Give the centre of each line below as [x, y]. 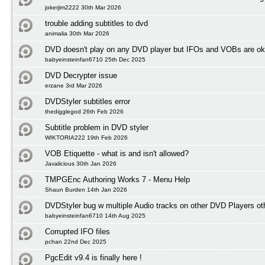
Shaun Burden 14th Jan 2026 [86, 190]
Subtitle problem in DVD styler [97, 127]
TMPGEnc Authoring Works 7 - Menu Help [117, 180]
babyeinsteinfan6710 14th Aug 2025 [95, 216]
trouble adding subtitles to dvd [96, 23]
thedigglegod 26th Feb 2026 [84, 112]
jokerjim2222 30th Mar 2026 [83, 7]
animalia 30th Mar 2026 [77, 33]
